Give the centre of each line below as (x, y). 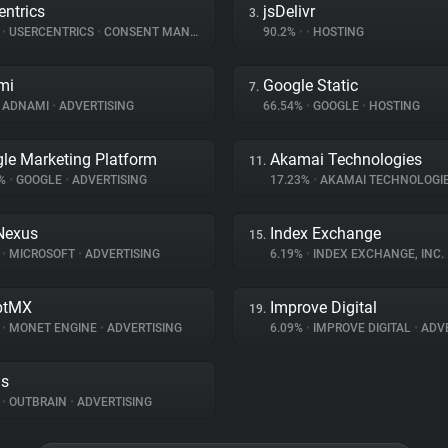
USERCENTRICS (51, 32)
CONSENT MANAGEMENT (145, 32)
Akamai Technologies (346, 159)
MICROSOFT (42, 254)
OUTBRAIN (38, 402)
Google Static (310, 85)
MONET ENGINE (53, 328)
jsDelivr (289, 11)
